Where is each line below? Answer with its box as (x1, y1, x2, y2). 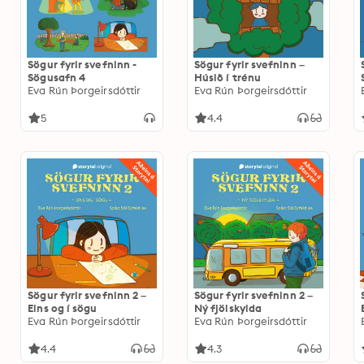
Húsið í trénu (193, 71, 262, 84)
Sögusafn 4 (28, 71, 86, 84)
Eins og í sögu (28, 301, 97, 314)
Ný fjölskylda (193, 301, 262, 314)
